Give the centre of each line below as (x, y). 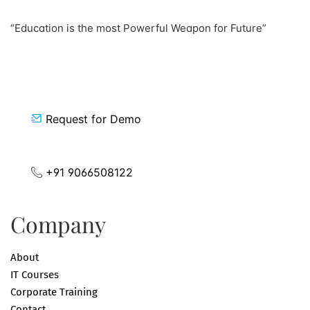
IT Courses (35, 274)
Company (58, 224)
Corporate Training (54, 292)
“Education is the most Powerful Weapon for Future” (138, 28)
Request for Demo (93, 119)
